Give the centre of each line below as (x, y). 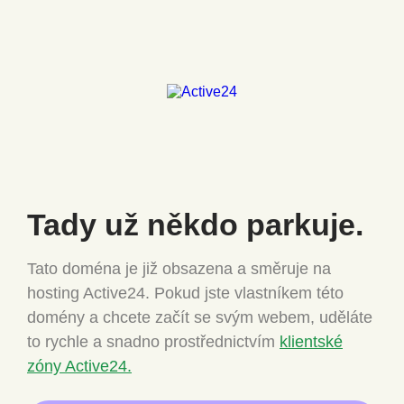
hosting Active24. (91, 293)
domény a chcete (91, 317)
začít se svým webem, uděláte (264, 317)
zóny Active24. (79, 366)
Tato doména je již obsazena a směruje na (179, 268)
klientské (311, 341)
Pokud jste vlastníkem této (249, 293)
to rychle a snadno (96, 341)
